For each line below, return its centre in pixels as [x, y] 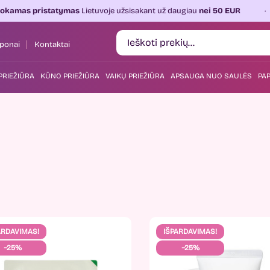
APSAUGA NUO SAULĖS [211, 76]
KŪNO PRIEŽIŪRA [70, 76]
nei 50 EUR [171, 11]
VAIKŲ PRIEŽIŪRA [135, 76]
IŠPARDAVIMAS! [190, 231]
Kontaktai [52, 45]
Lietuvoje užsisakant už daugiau [91, 11]
